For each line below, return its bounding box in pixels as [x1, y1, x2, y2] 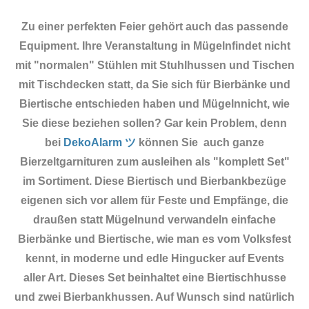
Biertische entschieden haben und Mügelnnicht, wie [19, 97, 290, 110]
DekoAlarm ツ [63, 136, 136, 148]
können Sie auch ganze [139, 136, 264, 148]
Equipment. [19, 39, 82, 52]
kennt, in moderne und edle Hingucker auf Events [25, 252, 284, 264]
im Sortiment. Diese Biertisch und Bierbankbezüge [23, 175, 286, 187]
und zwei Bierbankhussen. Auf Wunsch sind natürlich [14, 290, 295, 303]
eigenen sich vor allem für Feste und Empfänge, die [21, 194, 288, 206]
